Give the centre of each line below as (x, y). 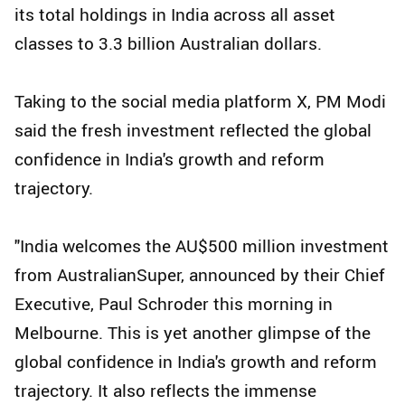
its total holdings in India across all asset (175, 15)
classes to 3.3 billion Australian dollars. (168, 44)
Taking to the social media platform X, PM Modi (200, 102)
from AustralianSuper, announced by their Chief (200, 275)
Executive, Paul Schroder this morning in (174, 304)
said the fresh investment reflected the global (193, 131)
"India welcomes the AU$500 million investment (202, 246)
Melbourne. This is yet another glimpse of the (193, 333)
